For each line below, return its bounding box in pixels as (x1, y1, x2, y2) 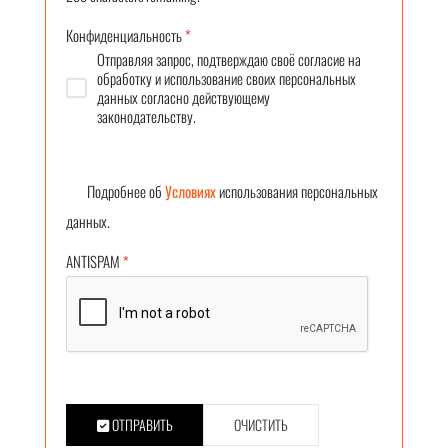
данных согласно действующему (97, 85, 270, 108)
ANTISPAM (66, 249, 120, 272)
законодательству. (97, 104, 196, 127)
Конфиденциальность (66, 23, 182, 46)
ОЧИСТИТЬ (234, 413, 288, 435)
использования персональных (219, 179, 378, 202)
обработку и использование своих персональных (97, 66, 356, 89)
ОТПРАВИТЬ (109, 413, 173, 435)
